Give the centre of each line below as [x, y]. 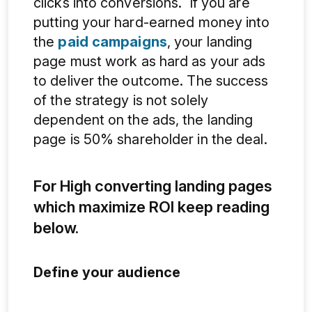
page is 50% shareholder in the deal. [152, 139]
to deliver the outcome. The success [151, 80]
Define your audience [107, 272]
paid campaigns [112, 41]
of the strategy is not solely [121, 100]
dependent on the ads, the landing [143, 119]
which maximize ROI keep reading [151, 206]
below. [58, 227]
